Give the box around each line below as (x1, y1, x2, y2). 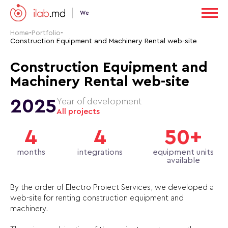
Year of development (56, 97, 141, 106)
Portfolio (32, 30, 61, 37)
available (166, 156, 200, 164)
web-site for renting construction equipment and (10, 194, 184, 202)
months (16, 148, 45, 156)
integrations (77, 148, 123, 156)
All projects (56, 107, 100, 116)
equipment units (153, 148, 214, 156)
